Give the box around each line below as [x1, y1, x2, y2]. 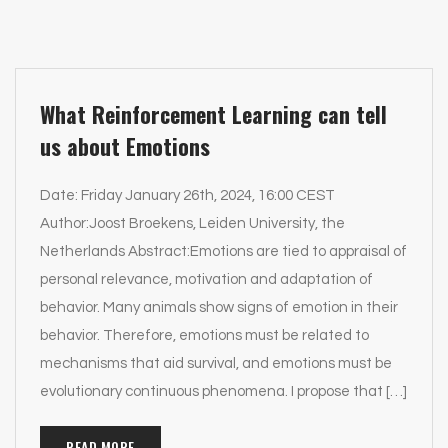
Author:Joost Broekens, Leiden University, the [40, 216, 345, 231]
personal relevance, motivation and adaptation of [40, 272, 373, 287]
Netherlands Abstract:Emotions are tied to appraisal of [40, 244, 407, 259]
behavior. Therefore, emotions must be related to [40, 328, 369, 343]
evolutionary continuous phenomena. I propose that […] [40, 384, 407, 399]
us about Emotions [40, 130, 210, 162]
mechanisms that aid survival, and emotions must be [40, 356, 392, 371]
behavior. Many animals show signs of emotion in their [40, 300, 398, 315]
